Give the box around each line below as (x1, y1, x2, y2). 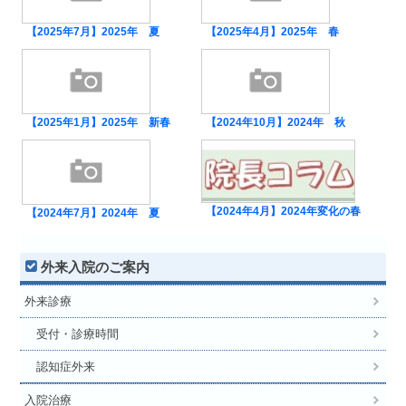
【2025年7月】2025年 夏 (26, 25, 160, 38)
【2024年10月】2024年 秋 (205, 116, 345, 129)
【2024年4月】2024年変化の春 (205, 205, 361, 217)
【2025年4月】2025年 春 (205, 25, 339, 38)
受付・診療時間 (24, 327, 120, 342)
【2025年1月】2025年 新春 (26, 116, 171, 129)
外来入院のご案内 (41, 259, 150, 275)
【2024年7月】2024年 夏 (26, 207, 160, 219)
